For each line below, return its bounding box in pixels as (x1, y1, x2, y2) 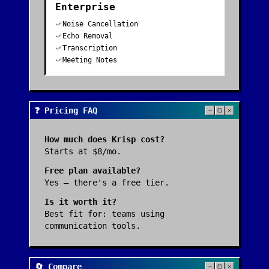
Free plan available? (44, 166, 141, 175)
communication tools (44, 221, 136, 231)
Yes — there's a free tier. (44, 178, 169, 187)
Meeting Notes (62, 56, 117, 64)
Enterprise (55, 1, 115, 13)
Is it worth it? (44, 197, 116, 207)
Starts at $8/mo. (44, 147, 121, 156)
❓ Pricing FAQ (35, 106, 97, 115)
